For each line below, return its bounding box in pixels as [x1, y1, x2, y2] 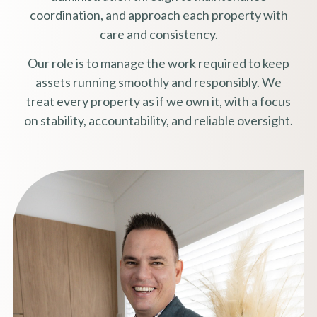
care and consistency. [99, 25, 218, 42]
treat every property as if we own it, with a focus [26, 93, 291, 109]
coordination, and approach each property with [29, 6, 288, 23]
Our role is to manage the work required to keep [28, 54, 289, 71]
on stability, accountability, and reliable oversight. [24, 112, 293, 128]
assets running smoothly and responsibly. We [35, 74, 282, 90]
